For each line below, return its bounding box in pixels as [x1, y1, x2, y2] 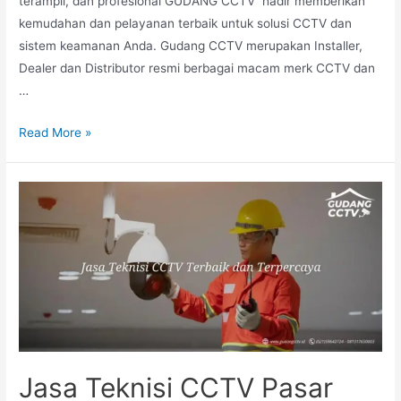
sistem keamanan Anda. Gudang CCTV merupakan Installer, [19, 38, 363, 53]
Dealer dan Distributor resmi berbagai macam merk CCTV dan [19, 60, 376, 75]
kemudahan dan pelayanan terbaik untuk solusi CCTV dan [19, 15, 353, 30]
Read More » [19, 124, 92, 140]
